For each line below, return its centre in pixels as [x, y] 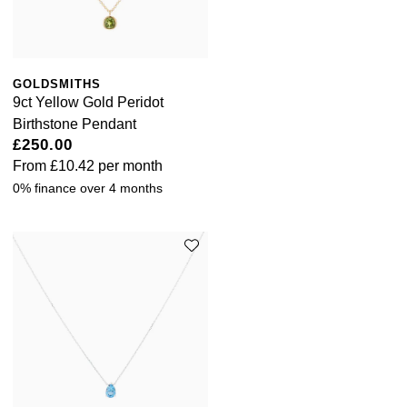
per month [129, 166]
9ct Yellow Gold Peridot [88, 103]
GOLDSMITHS [57, 84]
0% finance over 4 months [88, 189]
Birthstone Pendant [74, 124]
